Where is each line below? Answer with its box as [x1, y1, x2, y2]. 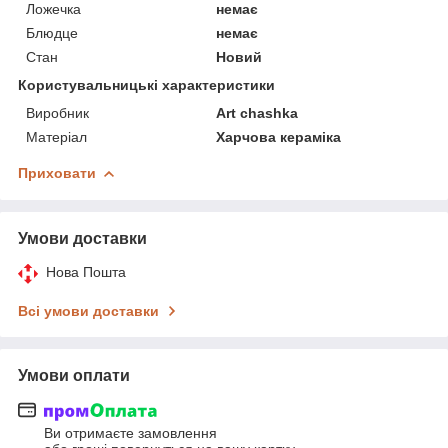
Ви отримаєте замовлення [44, 425, 217, 442]
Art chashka [216, 104, 299, 121]
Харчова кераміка [216, 128, 342, 145]
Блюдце [26, 24, 78, 41]
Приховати [18, 164, 96, 181]
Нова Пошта [46, 263, 126, 280]
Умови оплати [18, 366, 130, 384]
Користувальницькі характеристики [18, 76, 275, 93]
